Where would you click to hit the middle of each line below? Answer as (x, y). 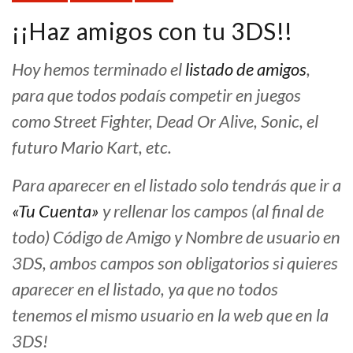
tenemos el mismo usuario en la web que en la (170, 315)
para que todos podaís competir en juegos (156, 95)
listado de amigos (246, 69)
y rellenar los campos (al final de (212, 211)
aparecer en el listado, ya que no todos (145, 289)
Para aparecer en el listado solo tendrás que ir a (176, 185)
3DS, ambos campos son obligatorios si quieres (175, 263)
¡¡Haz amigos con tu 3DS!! (152, 31)
